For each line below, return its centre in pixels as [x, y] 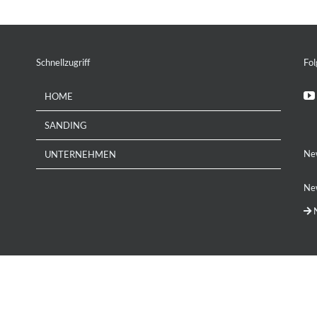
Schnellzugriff [63, 62]
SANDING [66, 125]
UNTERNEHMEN [81, 154]
